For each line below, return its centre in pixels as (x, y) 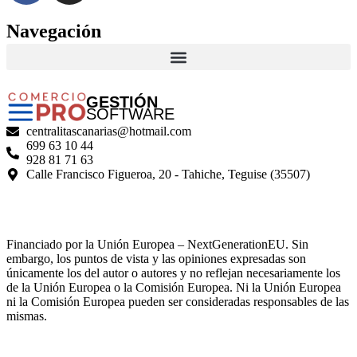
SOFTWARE (130, 114)
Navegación (54, 31)
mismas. (27, 316)
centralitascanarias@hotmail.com (109, 131)
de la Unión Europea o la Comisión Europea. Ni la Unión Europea (174, 288)
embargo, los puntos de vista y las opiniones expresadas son (156, 259)
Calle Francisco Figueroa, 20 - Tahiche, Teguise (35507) (168, 175)
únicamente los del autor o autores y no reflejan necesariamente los (173, 273)
